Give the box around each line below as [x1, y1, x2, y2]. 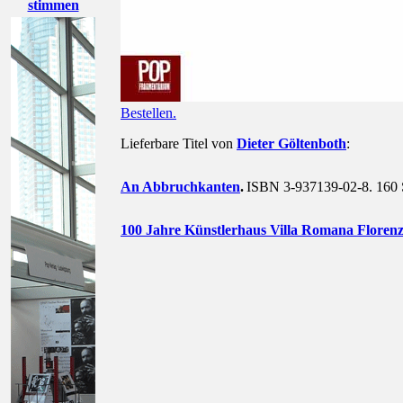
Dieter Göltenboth [237, 136, 346, 151]
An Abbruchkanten [121, 179, 240, 194]
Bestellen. [121, 105, 176, 121]
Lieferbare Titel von [121, 136, 237, 151]
